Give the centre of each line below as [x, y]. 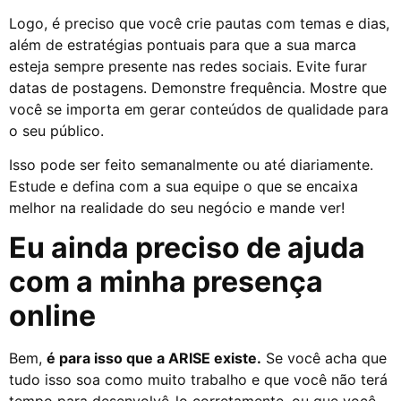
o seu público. [59, 130]
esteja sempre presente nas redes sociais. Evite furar [188, 66]
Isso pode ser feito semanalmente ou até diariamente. [191, 165]
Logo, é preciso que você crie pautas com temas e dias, [199, 23]
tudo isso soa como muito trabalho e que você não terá [198, 380]
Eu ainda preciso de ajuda [187, 248]
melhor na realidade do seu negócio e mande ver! [179, 208]
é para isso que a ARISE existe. [154, 358]
